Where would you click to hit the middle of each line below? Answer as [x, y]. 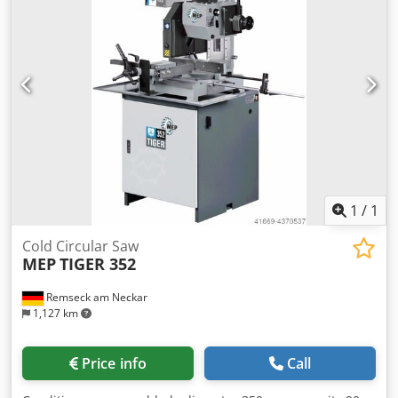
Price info [114, 364]
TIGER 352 [98, 264]
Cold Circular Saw [80, 247]
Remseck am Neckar [96, 298]
